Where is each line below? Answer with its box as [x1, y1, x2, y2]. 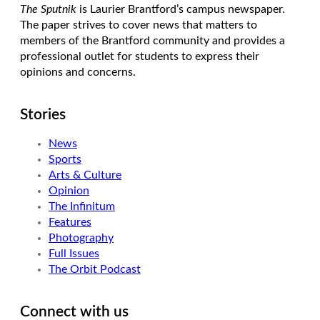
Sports [49, 154, 81, 166]
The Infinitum [49, 201, 115, 213]
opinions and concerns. [20, 66, 136, 79]
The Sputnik [20, 4, 76, 16]
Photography [49, 232, 114, 244]
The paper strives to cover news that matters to [20, 19, 257, 31]
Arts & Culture [49, 169, 121, 181]
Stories [20, 107, 66, 123]
